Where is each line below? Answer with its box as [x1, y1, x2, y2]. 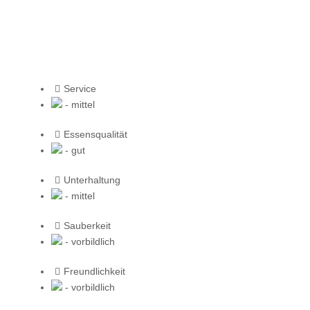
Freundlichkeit [63, 265, 125, 277]
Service [63, 82, 96, 94]
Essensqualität [63, 128, 127, 140]
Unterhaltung [63, 174, 120, 185]
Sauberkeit [63, 219, 111, 231]
